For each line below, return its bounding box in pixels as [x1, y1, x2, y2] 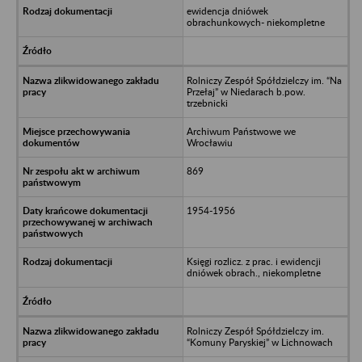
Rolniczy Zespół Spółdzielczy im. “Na [186, 74, 342, 86]
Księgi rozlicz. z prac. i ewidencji [186, 255, 321, 267]
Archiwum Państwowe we [186, 124, 296, 137]
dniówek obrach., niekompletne [186, 266, 321, 279]
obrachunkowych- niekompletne [186, 15, 325, 28]
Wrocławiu [186, 136, 233, 149]
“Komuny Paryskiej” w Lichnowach [186, 335, 333, 348]
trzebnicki [186, 96, 228, 109]
